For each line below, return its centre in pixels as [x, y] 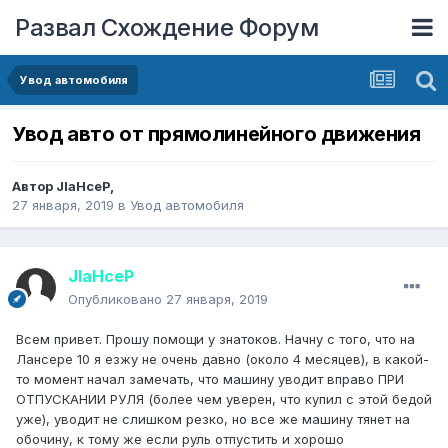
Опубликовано [117, 299]
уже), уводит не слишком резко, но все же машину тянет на [213, 419]
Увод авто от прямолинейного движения [216, 134]
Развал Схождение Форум [166, 27]
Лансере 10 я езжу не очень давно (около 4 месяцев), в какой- [222, 359]
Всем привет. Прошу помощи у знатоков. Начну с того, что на [215, 339]
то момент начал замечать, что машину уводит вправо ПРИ [210, 379]
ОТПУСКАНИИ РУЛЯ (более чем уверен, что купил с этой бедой [224, 399]
